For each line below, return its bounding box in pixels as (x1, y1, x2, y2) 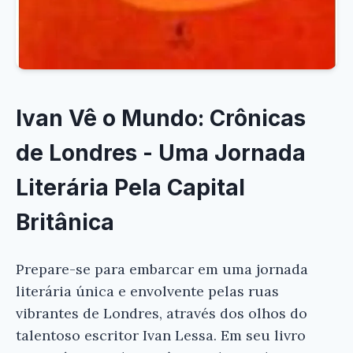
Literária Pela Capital (16, 174, 245, 202)
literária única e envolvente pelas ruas (16, 281, 279, 300)
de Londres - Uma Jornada (16, 139, 306, 167)
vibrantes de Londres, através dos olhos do (16, 303, 307, 322)
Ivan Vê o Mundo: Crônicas (16, 105, 306, 132)
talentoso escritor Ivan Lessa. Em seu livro (16, 325, 306, 344)
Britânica (16, 209, 114, 236)
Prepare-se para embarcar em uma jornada (16, 259, 308, 278)
